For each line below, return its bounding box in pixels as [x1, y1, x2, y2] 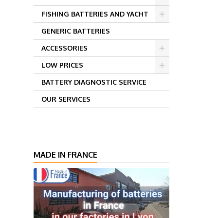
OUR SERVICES [41, 95, 91, 103]
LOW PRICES [41, 61, 83, 69]
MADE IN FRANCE [33, 150, 97, 160]
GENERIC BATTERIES [41, 27, 110, 35]
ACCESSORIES [41, 44, 88, 52]
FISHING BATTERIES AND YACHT [41, 10, 148, 18]
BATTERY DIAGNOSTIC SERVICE [41, 78, 146, 86]
